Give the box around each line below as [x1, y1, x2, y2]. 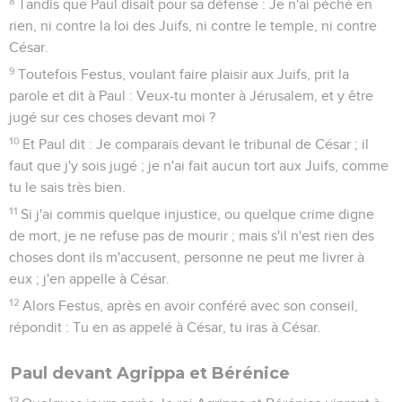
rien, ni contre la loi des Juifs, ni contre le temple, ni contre [9, 18, 377, 33]
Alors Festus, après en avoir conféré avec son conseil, [22, 298, 359, 313]
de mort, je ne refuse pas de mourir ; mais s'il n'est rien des [9, 228, 374, 243]
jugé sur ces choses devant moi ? [9, 109, 215, 125]
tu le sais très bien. [9, 179, 126, 195]
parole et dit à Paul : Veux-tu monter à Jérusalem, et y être [9, 88, 373, 103]
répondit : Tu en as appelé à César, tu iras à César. [9, 319, 321, 335]
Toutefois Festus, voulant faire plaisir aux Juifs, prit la [18, 66, 350, 82]
